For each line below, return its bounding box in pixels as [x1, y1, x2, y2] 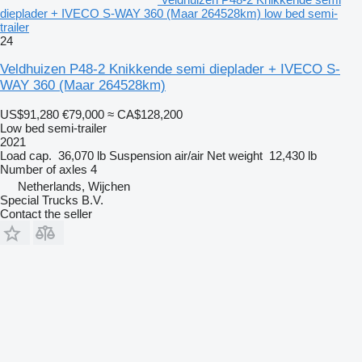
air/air [175, 148, 204, 162]
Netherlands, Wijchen [18, 179, 130, 193]
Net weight [207, 148, 263, 162]
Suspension [109, 148, 171, 162]
